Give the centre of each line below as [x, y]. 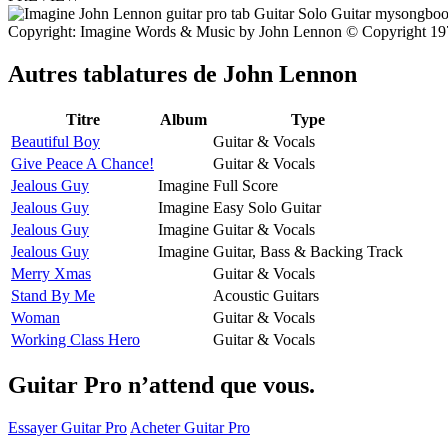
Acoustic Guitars [266, 295]
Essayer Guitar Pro [67, 427]
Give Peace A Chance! [82, 163]
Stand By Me [53, 295]
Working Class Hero [75, 339]
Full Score [245, 185]
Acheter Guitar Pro [190, 427]
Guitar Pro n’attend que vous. [161, 384]
